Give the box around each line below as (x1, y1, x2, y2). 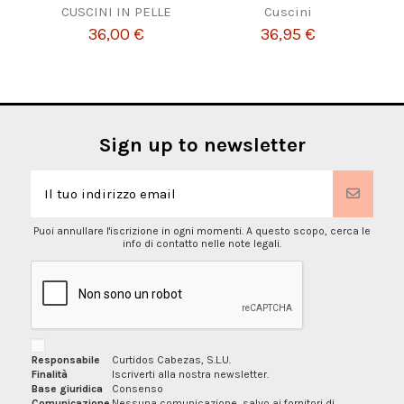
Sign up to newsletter (98, 132, 306, 157)
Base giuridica (31, 381, 103, 395)
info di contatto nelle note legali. (123, 236, 281, 250)
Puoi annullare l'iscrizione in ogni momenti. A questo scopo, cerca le (33, 224, 371, 237)
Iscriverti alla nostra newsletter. (111, 367, 269, 381)
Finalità (31, 367, 68, 381)
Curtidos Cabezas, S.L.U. (111, 353, 231, 366)
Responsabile (31, 353, 100, 366)
